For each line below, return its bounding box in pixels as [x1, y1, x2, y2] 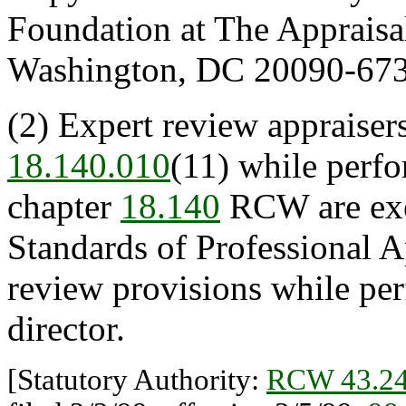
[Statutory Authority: [7, 363, 266, 396]
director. [7, 309, 125, 348]
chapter [7, 187, 121, 226]
